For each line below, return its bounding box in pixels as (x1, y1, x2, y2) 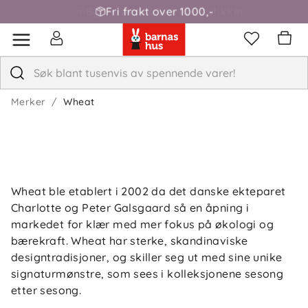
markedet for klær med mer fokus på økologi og (11, 217, 274, 231)
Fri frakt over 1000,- (105, 4, 214, 19)
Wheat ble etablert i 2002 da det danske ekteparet (11, 184, 286, 198)
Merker (11, 96, 46, 108)
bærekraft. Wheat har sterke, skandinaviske (11, 234, 248, 247)
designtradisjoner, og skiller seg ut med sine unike (11, 250, 283, 264)
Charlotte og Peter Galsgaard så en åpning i (11, 201, 250, 214)
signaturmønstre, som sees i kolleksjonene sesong (11, 267, 284, 280)
